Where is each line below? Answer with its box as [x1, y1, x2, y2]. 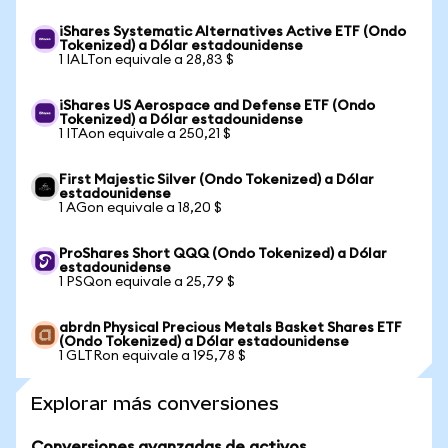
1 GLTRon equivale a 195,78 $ [59, 349, 246, 363]
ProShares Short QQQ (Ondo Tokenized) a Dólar [59, 247, 387, 261]
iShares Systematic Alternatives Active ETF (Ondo [59, 25, 406, 39]
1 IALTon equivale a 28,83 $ [59, 53, 234, 67]
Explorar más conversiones [31, 393, 279, 414]
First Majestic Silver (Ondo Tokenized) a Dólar [59, 173, 374, 187]
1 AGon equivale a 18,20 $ [59, 201, 222, 215]
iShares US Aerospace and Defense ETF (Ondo [59, 99, 375, 113]
